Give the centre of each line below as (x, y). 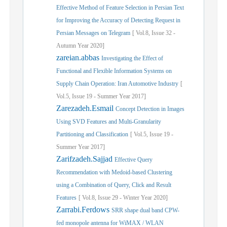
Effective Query (134, 160)
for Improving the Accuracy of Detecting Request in (118, 20)
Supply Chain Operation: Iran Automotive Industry (117, 84)
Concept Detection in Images (150, 109)
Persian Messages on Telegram (93, 33)
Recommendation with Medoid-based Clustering (114, 172)
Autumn (66, 46)
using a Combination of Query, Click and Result (114, 185)
